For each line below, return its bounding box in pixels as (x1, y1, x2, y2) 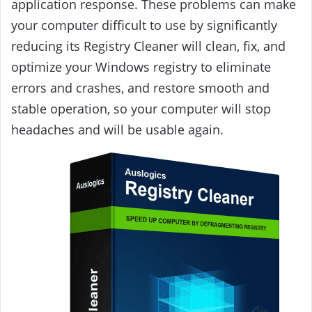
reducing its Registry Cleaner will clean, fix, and (11, 37, 286, 54)
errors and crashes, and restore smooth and (11, 79, 270, 96)
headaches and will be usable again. (11, 120, 224, 138)
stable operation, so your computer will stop (11, 100, 271, 117)
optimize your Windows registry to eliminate (11, 58, 271, 75)
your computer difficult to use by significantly (11, 16, 277, 33)
